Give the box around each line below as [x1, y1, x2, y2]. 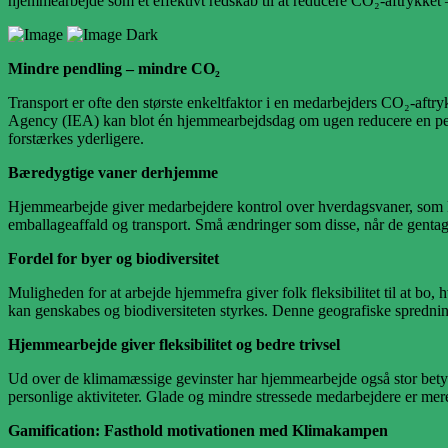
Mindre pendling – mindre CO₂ [8, 60, 220, 78]
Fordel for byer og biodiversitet [8, 250, 219, 268]
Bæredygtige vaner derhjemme [8, 164, 218, 182]
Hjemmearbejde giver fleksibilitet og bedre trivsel [8, 336, 340, 354]
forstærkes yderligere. [8, 130, 144, 148]
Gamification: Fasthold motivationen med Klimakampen [8, 422, 388, 440]
